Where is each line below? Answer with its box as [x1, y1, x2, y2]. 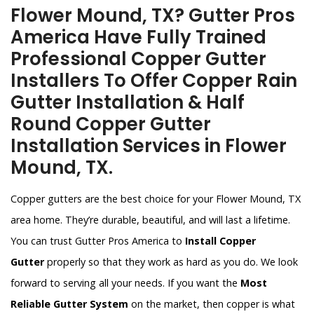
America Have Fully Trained [11, 25, 266, 50]
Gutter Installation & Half [11, 90, 245, 115]
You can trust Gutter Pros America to [11, 234, 185, 247]
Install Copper [185, 234, 256, 247]
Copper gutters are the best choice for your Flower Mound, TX [11, 192, 301, 205]
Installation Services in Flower [11, 133, 287, 158]
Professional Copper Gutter [11, 46, 266, 71]
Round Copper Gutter [11, 111, 211, 137]
